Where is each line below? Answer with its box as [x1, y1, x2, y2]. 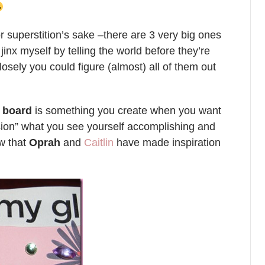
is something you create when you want [32, 105, 221, 117]
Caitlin [84, 137, 114, 148]
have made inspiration [114, 137, 221, 148]
